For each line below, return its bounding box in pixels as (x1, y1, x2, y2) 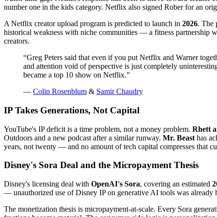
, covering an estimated (140, 180, 212, 188)
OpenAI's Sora (91, 180, 140, 188)
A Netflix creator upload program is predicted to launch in (4, 19, 182, 28)
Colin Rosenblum (33, 87, 87, 96)
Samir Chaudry (96, 87, 143, 96)
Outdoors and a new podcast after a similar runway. (4, 133, 163, 142)
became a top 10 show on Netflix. (23, 71, 126, 79)
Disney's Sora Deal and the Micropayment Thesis (4, 160, 199, 170)
